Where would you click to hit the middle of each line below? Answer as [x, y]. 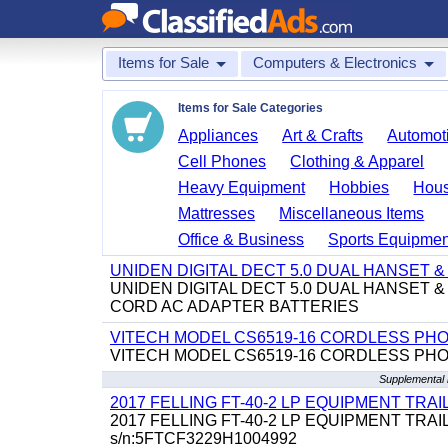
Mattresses [217, 213]
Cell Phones [222, 161]
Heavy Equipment [242, 187]
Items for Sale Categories [250, 108]
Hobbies [359, 187]
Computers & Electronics [335, 62]
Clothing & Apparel [357, 161]
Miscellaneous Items [352, 213]
